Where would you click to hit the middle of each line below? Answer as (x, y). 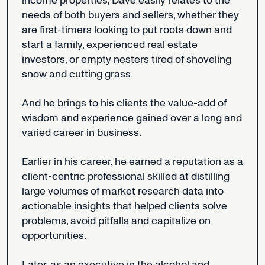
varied (36, 132)
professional (116, 176)
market (118, 191)
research (159, 191)
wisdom (40, 118)
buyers (104, 15)
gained (152, 118)
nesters (131, 59)
